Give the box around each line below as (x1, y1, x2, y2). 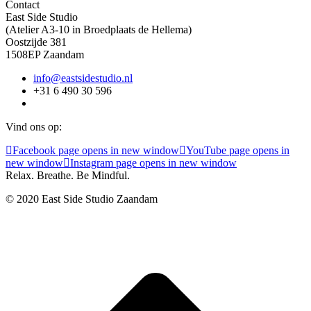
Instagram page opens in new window (70, 157, 237, 169)
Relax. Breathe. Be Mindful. (6, 169, 130, 182)
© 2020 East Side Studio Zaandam (6, 193, 158, 205)
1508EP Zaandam (6, 49, 84, 61)
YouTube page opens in (186, 144, 289, 157)
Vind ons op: (6, 121, 62, 133)
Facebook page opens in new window (12, 144, 179, 157)
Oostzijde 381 (6, 36, 67, 49)
